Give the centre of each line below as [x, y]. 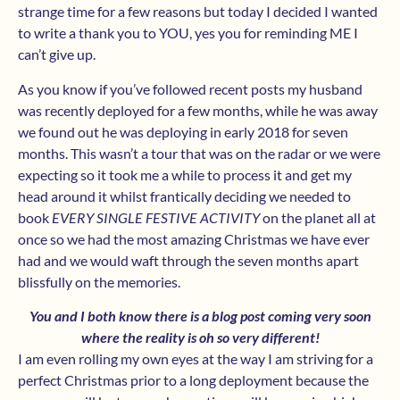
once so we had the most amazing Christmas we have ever [194, 238]
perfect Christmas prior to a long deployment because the [193, 380]
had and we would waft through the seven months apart [188, 260]
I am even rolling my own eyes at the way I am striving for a [196, 359]
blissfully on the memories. [99, 281]
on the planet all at [318, 217]
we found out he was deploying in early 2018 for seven [183, 131]
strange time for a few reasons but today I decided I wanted [198, 12]
